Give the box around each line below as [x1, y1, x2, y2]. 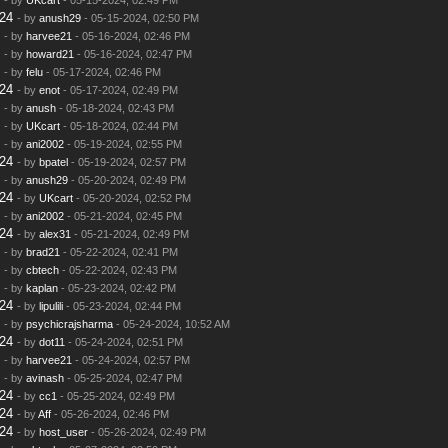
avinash [25, 371, 64, 384]
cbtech [25, 263, 59, 276]
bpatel [38, 155, 68, 168]
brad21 [25, 245, 60, 258]
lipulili [38, 299, 63, 312]
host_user [38, 425, 88, 438]
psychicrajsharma [25, 317, 113, 330]
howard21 [25, 47, 74, 60]
